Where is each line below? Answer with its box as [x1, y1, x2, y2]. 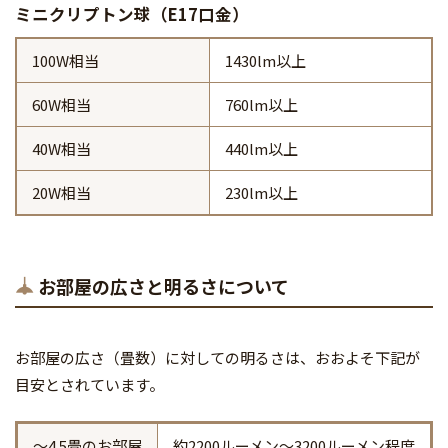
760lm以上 [225, 94, 298, 116]
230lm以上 [225, 182, 298, 204]
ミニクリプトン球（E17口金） [15, 2, 249, 27]
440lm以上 [225, 138, 298, 160]
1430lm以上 [225, 50, 306, 72]
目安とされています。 [15, 374, 164, 396]
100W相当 [32, 50, 99, 72]
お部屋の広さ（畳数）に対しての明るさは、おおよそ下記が [15, 347, 420, 369]
